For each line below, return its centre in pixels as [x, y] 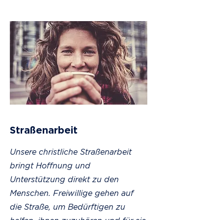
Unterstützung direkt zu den [64, 179]
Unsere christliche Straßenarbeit [71, 152]
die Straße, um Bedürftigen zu [68, 207]
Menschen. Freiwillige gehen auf [72, 193]
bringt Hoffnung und [50, 165]
